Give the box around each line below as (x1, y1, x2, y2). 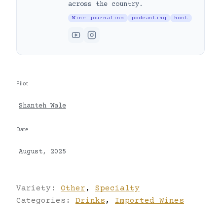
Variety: (16, 184, 61, 193)
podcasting (132, 14, 166, 21)
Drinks (75, 196, 105, 205)
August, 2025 (19, 148, 66, 156)
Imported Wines (115, 196, 184, 205)
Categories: (16, 196, 75, 205)
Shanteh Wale (19, 102, 66, 110)
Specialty (95, 184, 140, 193)
